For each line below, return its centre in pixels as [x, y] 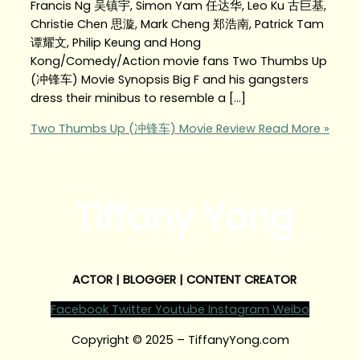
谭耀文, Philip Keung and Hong [115, 43]
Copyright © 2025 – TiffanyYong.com [180, 340]
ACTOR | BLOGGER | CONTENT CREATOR [184, 279]
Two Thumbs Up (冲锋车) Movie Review [143, 128]
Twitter [132, 310]
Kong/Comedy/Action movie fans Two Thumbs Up [178, 61]
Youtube [180, 310]
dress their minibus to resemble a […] [138, 98]
